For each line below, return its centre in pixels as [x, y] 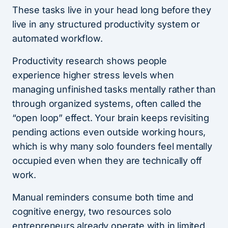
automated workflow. [58, 39]
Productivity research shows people [90, 61]
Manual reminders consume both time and [103, 197]
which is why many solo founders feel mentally [112, 147]
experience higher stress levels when [93, 75]
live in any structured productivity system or [106, 24]
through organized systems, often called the [107, 104]
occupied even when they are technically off [107, 161]
